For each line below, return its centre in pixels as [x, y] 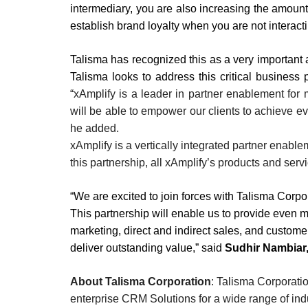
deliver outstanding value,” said [146, 247]
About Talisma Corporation [141, 281]
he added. [95, 128]
